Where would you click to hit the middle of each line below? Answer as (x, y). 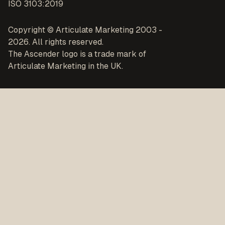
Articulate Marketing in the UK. (66, 66)
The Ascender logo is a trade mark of (77, 54)
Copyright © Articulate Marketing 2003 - (85, 30)
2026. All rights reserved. (56, 42)
